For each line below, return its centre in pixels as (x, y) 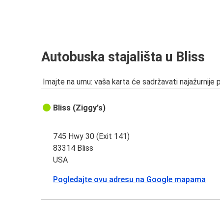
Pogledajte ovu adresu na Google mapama (130, 179)
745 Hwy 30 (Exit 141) (92, 136)
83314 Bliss (73, 148)
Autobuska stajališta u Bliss (123, 57)
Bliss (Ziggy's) (80, 108)
